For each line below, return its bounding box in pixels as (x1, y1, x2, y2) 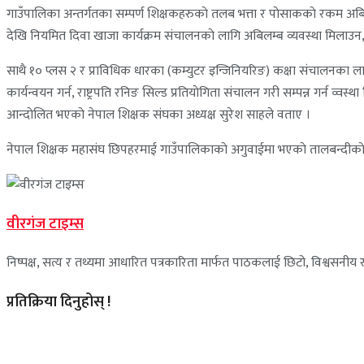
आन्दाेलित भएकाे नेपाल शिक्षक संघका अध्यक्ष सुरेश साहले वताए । (6, 104, 310, 127)
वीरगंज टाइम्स (6, 211, 84, 237)
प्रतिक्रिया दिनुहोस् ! (6, 288, 110, 314)
